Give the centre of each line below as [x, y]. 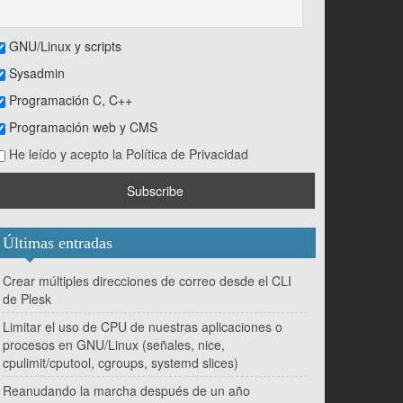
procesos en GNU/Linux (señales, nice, [114, 345]
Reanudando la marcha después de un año [126, 391]
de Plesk [27, 299]
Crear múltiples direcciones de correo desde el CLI [147, 281]
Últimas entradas [58, 243]
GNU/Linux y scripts [63, 46]
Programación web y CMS [81, 127]
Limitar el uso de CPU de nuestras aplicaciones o [143, 327]
